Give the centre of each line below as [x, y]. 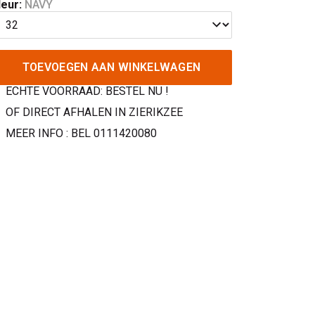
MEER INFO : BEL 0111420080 [82, 134]
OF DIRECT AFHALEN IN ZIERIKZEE [95, 112]
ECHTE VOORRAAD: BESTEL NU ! [88, 91]
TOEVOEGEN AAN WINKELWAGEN [111, 67]
